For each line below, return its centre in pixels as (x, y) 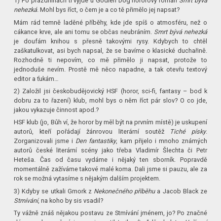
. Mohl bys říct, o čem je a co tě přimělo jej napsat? (109, 10)
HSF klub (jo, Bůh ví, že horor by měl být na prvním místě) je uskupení (110, 122)
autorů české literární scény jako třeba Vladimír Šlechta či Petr (110, 150)
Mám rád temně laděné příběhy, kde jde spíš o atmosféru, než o (110, 22)
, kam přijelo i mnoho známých (162, 141)
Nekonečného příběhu (125, 191)
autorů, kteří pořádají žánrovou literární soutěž (92, 132)
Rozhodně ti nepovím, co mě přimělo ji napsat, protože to (110, 60)
